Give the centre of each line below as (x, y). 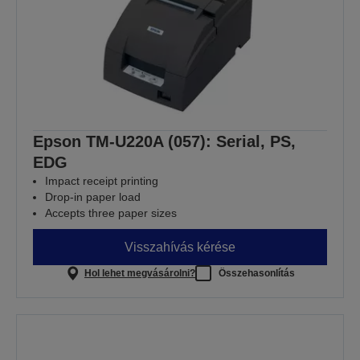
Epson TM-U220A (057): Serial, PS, (164, 142)
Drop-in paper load (93, 197)
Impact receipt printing (102, 181)
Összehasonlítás (256, 273)
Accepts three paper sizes (111, 213)
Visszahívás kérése (180, 247)
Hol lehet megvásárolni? (139, 273)
